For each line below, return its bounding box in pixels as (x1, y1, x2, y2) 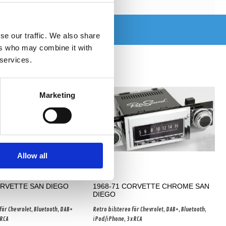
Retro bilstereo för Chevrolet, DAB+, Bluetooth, (93, 206, 206, 213)
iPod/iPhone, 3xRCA (93, 215, 142, 223)
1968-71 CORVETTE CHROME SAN (93, 182, 209, 190)
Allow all (17, 151, 47, 160)
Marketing (39, 91, 75, 100)
